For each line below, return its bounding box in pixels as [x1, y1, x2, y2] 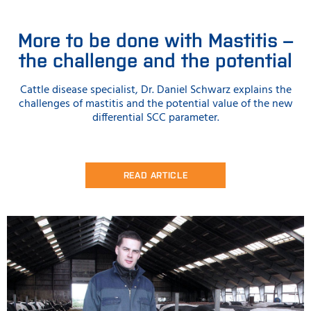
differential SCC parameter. [92, 108, 219, 127]
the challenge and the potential [19, 46, 292, 72]
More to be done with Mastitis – [18, 26, 293, 51]
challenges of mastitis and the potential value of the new [18, 94, 293, 113]
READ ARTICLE [123, 168, 188, 180]
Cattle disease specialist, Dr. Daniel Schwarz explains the [19, 81, 292, 99]
